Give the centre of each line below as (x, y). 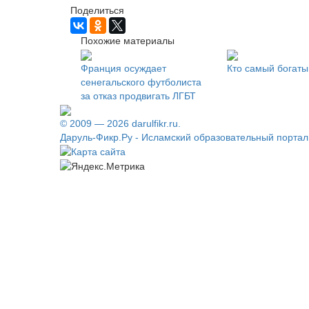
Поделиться (97, 10)
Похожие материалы (128, 40)
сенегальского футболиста (141, 82)
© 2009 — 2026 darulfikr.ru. (120, 123)
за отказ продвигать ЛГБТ (138, 96)
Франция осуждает (123, 68)
